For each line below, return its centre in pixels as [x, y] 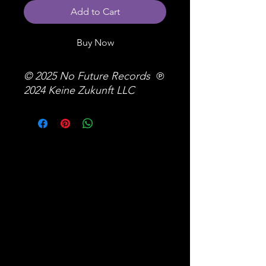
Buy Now [95, 43]
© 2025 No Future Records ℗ [94, 76]
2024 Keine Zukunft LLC [79, 91]
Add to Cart [95, 12]
